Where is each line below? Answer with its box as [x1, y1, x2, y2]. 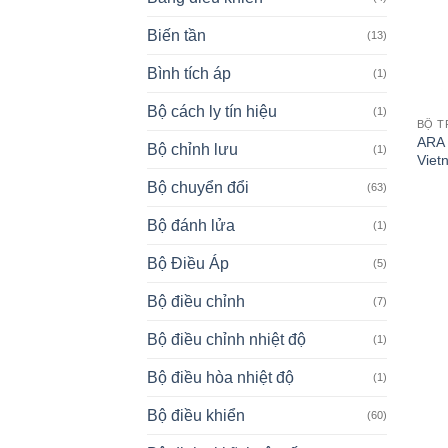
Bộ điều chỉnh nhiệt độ [147, 331, 306, 349]
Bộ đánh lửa [147, 217, 235, 235]
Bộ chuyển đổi [147, 179, 249, 197]
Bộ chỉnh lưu [147, 141, 238, 159]
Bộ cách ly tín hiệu [147, 103, 277, 121]
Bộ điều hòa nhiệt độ [147, 369, 294, 387]
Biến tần [147, 27, 206, 45]
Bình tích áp [147, 65, 231, 83]
